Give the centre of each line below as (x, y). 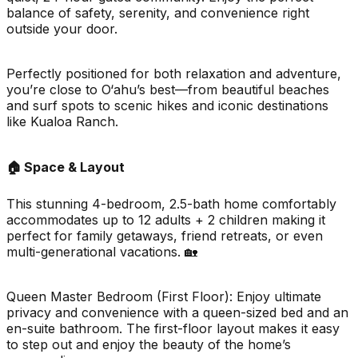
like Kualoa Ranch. (62, 121)
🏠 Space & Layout (66, 167)
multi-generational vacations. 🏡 (102, 251)
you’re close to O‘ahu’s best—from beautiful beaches (168, 89)
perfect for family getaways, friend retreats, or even (165, 235)
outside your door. (62, 28)
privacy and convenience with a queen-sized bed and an (177, 312)
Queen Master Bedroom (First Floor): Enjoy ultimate (164, 296)
